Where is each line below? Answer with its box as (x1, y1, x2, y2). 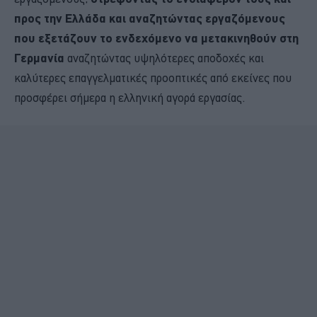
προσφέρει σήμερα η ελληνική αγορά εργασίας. (14, 90, 245, 105)
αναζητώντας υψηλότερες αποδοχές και (67, 50, 264, 65)
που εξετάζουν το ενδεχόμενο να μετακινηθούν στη (14, 30, 299, 45)
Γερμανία (14, 50, 67, 64)
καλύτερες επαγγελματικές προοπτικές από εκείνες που (14, 70, 292, 85)
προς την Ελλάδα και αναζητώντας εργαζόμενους (14, 11, 285, 25)
